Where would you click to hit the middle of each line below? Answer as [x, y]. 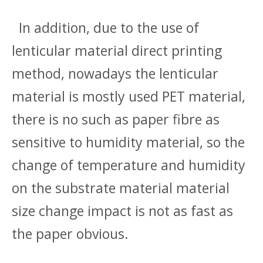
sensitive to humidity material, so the [128, 142]
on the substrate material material [121, 188]
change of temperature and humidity [129, 165]
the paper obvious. [70, 234]
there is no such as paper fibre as [116, 119]
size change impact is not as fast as [122, 211]
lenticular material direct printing [117, 50]
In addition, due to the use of [105, 28]
